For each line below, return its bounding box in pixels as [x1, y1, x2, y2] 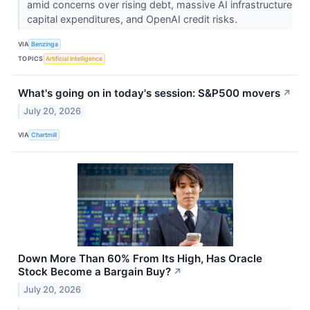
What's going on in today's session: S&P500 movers [18, 86, 280, 100]
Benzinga [31, 39, 59, 48]
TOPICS [18, 54, 44, 62]
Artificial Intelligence [46, 54, 103, 62]
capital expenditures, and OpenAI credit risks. [26, 13, 240, 26]
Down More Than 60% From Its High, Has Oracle [18, 251, 262, 265]
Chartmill [31, 131, 57, 139]
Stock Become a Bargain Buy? [18, 264, 171, 278]
